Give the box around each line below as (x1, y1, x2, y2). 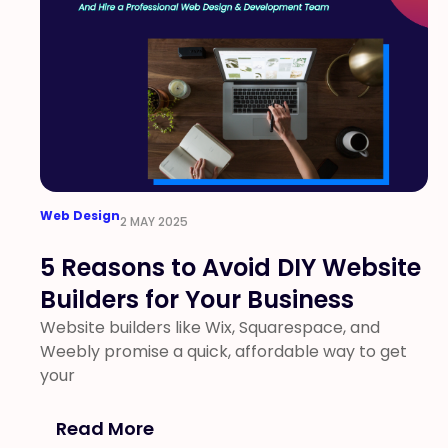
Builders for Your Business (40, 283, 354, 316)
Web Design (40, 207, 120, 224)
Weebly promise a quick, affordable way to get (40, 340, 407, 363)
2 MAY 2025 (120, 213, 188, 230)
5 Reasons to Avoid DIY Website (40, 251, 421, 284)
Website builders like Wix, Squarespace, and (40, 316, 380, 339)
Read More (56, 416, 154, 441)
